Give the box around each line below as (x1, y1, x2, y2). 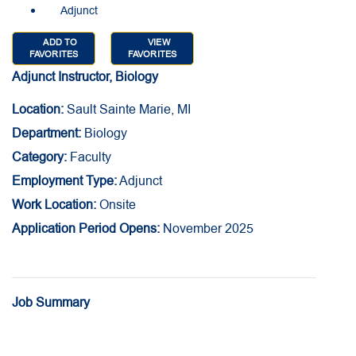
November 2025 (160, 220, 253, 238)
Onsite (96, 196, 136, 215)
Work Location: (12, 196, 96, 215)
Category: (12, 149, 67, 167)
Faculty (67, 149, 111, 167)
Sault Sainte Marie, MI (64, 101, 191, 119)
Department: (12, 125, 81, 143)
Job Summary (12, 294, 90, 312)
